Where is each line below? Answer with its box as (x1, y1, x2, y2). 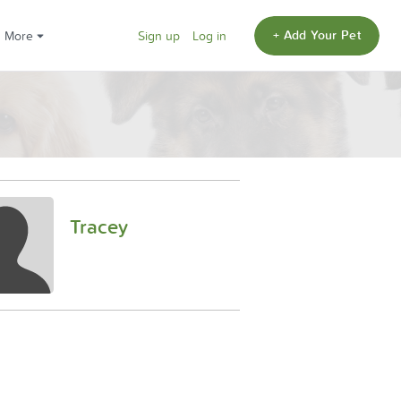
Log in (192, 27, 227, 45)
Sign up (138, 27, 181, 45)
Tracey (70, 212, 128, 241)
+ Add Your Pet (273, 25, 361, 44)
